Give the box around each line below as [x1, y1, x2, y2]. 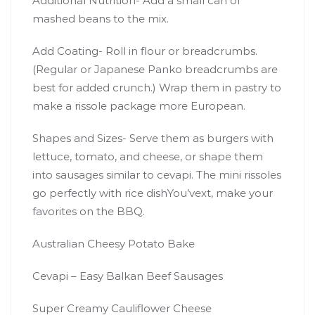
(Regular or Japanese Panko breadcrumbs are [32, 62, 278, 76]
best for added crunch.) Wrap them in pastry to [32, 80, 281, 94]
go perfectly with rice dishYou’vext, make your [32, 186, 273, 200]
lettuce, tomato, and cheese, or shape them [32, 149, 263, 163]
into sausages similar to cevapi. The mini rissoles [32, 167, 281, 181]
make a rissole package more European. [32, 98, 245, 112]
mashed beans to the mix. [32, 11, 169, 25]
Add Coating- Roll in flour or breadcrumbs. [32, 44, 257, 58]
